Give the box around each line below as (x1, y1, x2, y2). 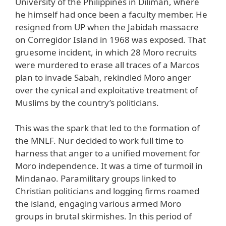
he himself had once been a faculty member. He (15, 8, 207, 20)
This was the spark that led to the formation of (15, 122, 200, 134)
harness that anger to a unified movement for (15, 147, 200, 159)
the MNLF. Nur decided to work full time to (15, 135, 184, 147)
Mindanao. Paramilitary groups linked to (15, 173, 176, 185)
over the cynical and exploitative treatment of (15, 84, 198, 96)
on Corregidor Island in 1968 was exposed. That (15, 33, 206, 45)
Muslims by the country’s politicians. (15, 96, 159, 108)
